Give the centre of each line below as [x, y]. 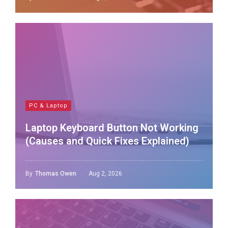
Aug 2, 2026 [105, 174]
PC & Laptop [48, 106]
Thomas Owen [56, 174]
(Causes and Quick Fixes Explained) [107, 141]
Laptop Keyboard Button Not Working [112, 128]
